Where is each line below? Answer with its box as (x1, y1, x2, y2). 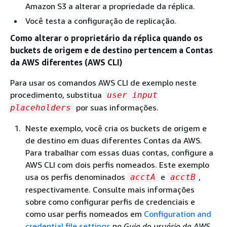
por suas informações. (74, 102, 159, 112)
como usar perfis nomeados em (25, 208, 144, 219)
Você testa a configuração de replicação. (25, 15, 176, 26)
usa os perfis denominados (25, 171, 127, 182)
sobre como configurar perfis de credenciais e (25, 196, 195, 207)
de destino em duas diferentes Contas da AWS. (25, 135, 202, 145)
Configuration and (144, 208, 211, 219)
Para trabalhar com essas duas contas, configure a (25, 147, 213, 158)
